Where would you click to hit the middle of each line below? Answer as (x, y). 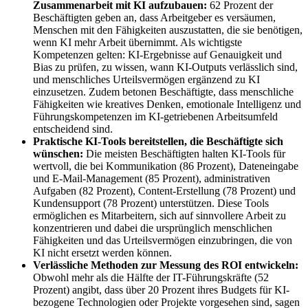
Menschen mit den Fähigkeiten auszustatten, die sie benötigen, (168, 30)
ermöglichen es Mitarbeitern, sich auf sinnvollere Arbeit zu (159, 216)
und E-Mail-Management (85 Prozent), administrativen (152, 179)
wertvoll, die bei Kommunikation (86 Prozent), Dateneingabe (166, 166)
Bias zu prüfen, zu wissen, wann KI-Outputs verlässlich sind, (165, 67)
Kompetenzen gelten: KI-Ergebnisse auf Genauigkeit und (157, 55)
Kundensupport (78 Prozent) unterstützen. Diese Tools (151, 203)
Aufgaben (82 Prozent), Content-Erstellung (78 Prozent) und (164, 191)
